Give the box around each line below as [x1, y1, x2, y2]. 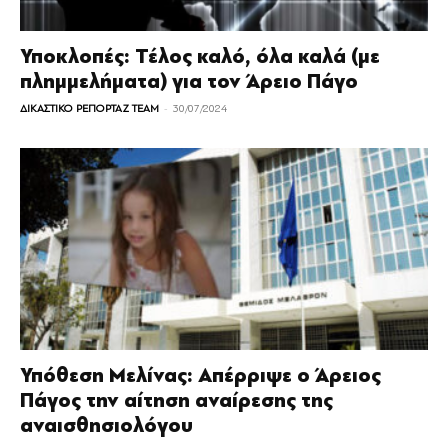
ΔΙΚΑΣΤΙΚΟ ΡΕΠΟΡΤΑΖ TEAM [20, 102, 159, 116]
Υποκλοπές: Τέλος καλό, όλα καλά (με [20, 44, 380, 70]
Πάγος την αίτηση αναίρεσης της [20, 387, 333, 413]
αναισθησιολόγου [20, 412, 193, 438]
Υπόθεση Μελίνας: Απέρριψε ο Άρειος [20, 362, 381, 388]
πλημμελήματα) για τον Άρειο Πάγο [20, 69, 358, 95]
